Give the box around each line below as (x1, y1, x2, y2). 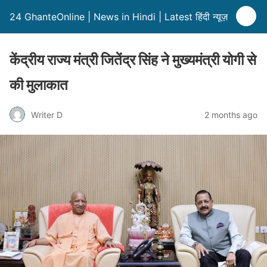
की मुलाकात (10, 76, 68, 94)
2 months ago (204, 109, 257, 120)
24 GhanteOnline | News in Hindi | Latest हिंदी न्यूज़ (10, 11, 228, 23)
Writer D (31, 109, 63, 120)
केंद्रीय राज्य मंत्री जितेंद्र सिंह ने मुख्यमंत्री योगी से (10, 51, 256, 69)
